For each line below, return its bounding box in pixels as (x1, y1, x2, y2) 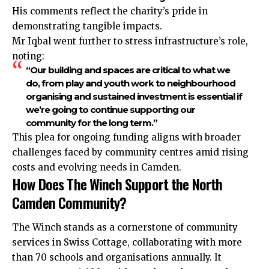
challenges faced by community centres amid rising (12, 146, 249, 158)
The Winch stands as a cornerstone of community (12, 222, 238, 234)
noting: (12, 50, 44, 62)
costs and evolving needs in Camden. (12, 161, 181, 173)
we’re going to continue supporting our (25, 103, 195, 115)
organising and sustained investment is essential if (25, 90, 242, 102)
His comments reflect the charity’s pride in (12, 5, 208, 17)
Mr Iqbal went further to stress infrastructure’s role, (12, 35, 248, 47)
